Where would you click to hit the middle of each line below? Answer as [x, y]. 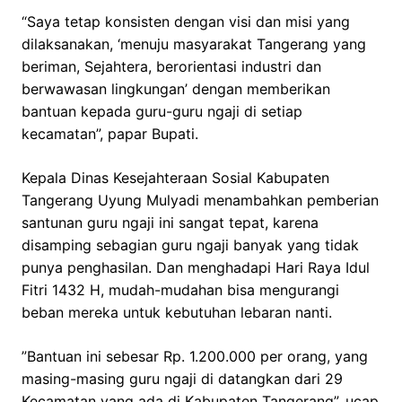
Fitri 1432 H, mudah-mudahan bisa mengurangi [180, 290]
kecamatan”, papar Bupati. [110, 134]
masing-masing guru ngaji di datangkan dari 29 [182, 379]
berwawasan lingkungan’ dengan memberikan [176, 89]
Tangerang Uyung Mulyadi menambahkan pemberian [200, 201]
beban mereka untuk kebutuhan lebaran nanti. [177, 313]
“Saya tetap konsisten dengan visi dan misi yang [186, 22]
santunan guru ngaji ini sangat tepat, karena [170, 223]
